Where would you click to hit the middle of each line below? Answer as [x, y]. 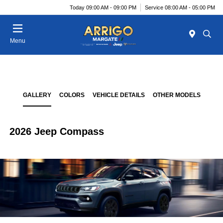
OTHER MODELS [176, 95]
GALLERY [37, 95]
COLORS [72, 95]
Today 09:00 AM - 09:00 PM [103, 7]
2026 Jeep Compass [57, 131]
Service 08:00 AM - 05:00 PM [180, 7]
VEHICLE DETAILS [118, 95]
